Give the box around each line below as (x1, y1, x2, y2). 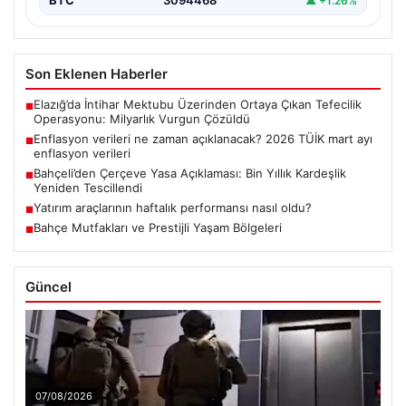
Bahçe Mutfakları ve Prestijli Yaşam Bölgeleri (34, 220, 282, 236)
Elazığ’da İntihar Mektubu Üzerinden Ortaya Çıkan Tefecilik (34, 97, 362, 112)
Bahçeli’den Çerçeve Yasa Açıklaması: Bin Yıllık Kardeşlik (34, 166, 346, 181)
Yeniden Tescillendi (34, 180, 142, 196)
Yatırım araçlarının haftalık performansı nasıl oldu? (34, 200, 312, 216)
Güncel (25, 278, 72, 296)
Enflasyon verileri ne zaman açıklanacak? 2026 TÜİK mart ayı (34, 131, 372, 147)
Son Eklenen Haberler (25, 65, 168, 83)
